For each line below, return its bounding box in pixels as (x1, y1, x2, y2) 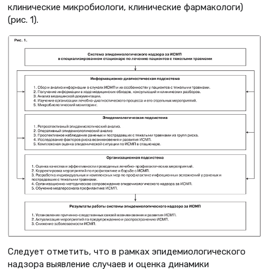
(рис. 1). (8, 14, 38, 26)
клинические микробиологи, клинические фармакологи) (8, 2, 243, 13)
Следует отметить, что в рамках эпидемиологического (8, 246, 246, 258)
